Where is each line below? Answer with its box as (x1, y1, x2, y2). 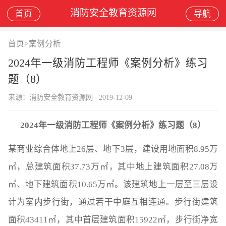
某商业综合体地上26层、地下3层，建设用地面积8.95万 (8, 144, 218, 154)
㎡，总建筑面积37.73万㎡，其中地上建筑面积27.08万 (8, 161, 218, 172)
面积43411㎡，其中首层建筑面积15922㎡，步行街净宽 (8, 214, 218, 224)
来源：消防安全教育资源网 (8, 93, 93, 101)
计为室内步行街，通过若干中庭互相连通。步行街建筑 (8, 197, 218, 207)
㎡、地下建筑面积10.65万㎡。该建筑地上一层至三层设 (8, 179, 218, 189)
